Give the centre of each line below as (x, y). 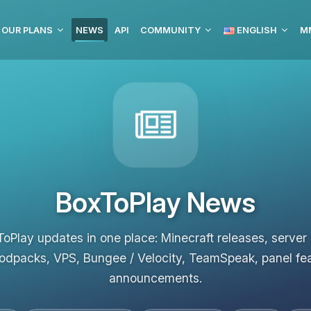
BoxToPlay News (155, 202)
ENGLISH (256, 30)
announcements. (155, 278)
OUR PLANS (27, 30)
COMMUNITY (170, 30)
